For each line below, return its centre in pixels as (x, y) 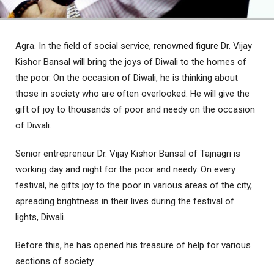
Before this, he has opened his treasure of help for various (133, 246)
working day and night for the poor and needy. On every (125, 170)
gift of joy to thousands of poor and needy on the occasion (135, 110)
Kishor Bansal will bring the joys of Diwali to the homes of (131, 62)
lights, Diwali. (40, 217)
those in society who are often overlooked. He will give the (132, 94)
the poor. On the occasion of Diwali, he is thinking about (127, 78)
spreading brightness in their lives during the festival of (125, 202)
